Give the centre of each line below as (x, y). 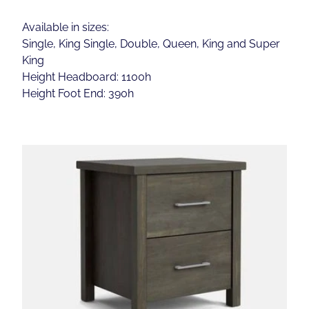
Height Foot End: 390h (78, 93)
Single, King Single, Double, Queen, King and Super (151, 43)
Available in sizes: (66, 27)
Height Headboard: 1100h (87, 76)
